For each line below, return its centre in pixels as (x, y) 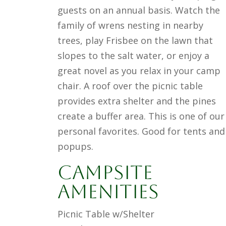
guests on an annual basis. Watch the (138, 10)
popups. (75, 147)
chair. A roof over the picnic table (130, 86)
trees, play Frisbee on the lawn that (135, 41)
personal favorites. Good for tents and (141, 131)
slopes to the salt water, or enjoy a (133, 56)
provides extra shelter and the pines (136, 101)
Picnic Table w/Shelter (106, 214)
